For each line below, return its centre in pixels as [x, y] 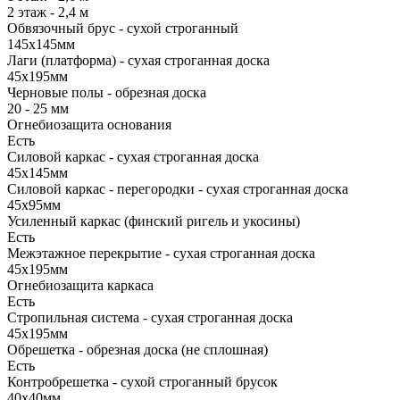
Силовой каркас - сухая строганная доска [133, 156]
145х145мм [41, 44]
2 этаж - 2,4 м [48, 12]
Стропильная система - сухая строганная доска [150, 317]
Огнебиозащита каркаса [80, 285]
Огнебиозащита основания [89, 124]
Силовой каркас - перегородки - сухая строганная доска [178, 188]
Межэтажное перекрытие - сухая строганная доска [161, 253]
